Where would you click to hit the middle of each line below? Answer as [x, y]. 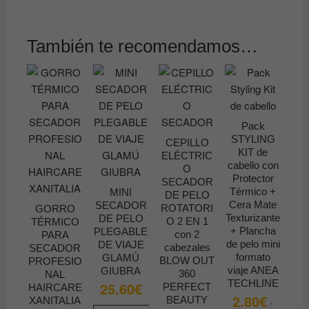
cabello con [253, 165]
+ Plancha [253, 230]
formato [253, 257]
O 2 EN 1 [187, 221]
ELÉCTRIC [187, 155]
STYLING [253, 139]
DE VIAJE [121, 244]
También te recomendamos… [142, 47]
